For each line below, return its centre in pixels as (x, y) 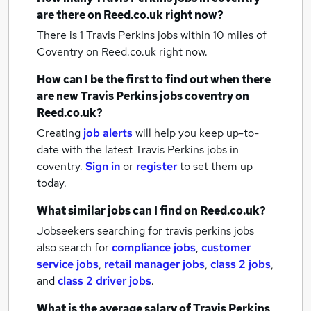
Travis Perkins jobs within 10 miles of (176, 35)
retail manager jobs (154, 264)
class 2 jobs (241, 264)
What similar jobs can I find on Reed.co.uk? (151, 211)
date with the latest (85, 150)
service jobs (68, 264)
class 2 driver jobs (104, 281)
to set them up (216, 166)
